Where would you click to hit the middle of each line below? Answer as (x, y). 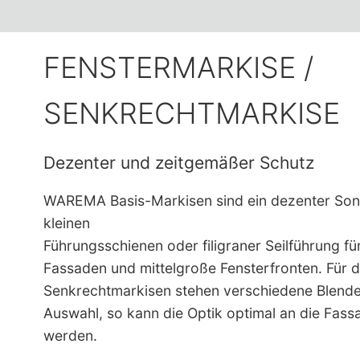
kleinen (66, 223)
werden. (70, 336)
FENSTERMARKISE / (178, 67)
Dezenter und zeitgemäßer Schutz (178, 162)
